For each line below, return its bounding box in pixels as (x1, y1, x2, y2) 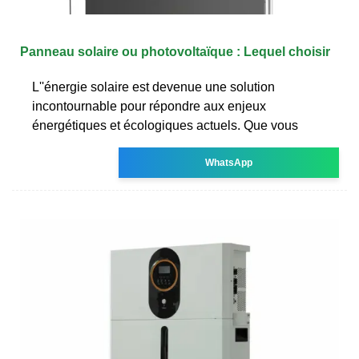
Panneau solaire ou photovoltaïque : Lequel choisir (20, 44, 330, 58)
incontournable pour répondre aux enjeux (32, 99, 266, 113)
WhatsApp (205, 156, 253, 168)
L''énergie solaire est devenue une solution (32, 79, 275, 94)
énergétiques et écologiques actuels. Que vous (32, 118, 298, 132)
